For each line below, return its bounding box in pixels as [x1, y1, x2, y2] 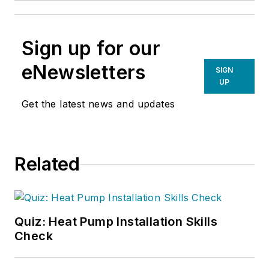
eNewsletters [22, 61, 146, 85]
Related [14, 153, 80, 175]
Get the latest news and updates [22, 98, 175, 110]
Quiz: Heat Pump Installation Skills [14, 214, 217, 229]
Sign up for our [22, 37, 160, 61]
